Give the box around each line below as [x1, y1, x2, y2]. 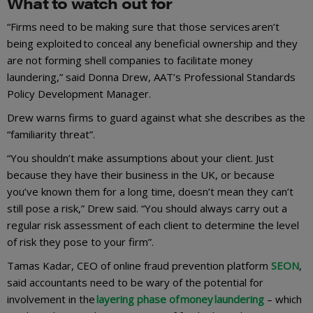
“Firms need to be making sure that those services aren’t [7, 19, 279, 34]
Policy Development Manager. [7, 86, 154, 101]
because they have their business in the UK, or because [7, 167, 275, 182]
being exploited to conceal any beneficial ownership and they [7, 36, 298, 50]
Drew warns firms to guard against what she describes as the [7, 110, 305, 124]
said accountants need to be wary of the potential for [7, 275, 263, 289]
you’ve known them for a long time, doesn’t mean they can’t [7, 184, 293, 198]
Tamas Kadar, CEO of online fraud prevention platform [7, 258, 271, 272]
